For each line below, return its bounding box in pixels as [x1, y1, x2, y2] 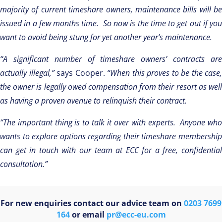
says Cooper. [56, 67, 107, 78]
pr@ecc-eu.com [106, 209, 166, 220]
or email [71, 209, 105, 220]
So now [103, 18, 128, 29]
